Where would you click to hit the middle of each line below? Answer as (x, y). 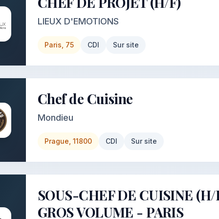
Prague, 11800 (68, 141)
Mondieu (55, 118)
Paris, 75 (59, 45)
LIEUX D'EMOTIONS (78, 21)
